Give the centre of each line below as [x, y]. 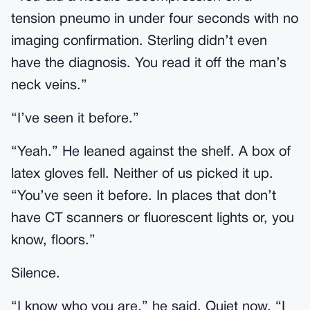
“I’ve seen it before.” [75, 119]
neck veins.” [49, 86]
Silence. [36, 274]
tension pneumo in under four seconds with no [155, 19]
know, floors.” [53, 241]
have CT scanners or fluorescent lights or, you [153, 219]
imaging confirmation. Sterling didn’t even [139, 42]
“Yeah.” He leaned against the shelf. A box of [151, 152]
